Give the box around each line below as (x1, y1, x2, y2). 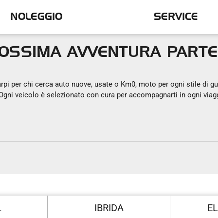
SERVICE (153, 12, 198, 22)
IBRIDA (94, 202, 124, 214)
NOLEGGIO (10, 12, 63, 22)
